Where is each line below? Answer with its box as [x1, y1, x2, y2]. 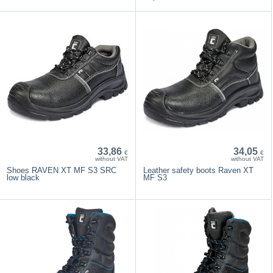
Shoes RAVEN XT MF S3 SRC [7, 165, 117, 175]
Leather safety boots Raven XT [143, 165, 253, 175]
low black [7, 172, 40, 182]
